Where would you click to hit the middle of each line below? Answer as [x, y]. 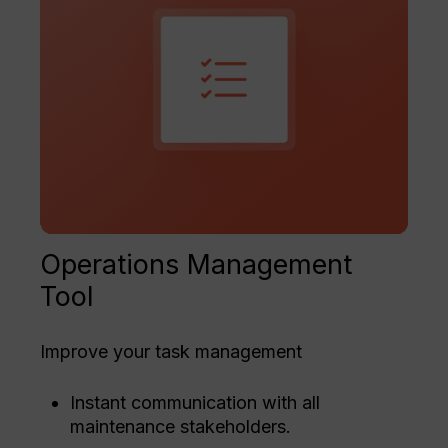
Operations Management [196, 265]
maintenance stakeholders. [183, 427]
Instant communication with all [195, 403]
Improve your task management [174, 352]
